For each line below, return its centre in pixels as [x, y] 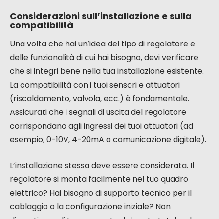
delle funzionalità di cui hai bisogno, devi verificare [104, 58]
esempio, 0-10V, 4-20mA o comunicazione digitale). [108, 140]
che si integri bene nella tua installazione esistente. [107, 71]
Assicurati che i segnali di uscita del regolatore [98, 112]
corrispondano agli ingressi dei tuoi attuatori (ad [101, 126]
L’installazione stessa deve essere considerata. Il [102, 166]
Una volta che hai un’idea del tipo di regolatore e [102, 44]
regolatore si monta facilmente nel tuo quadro [99, 179]
